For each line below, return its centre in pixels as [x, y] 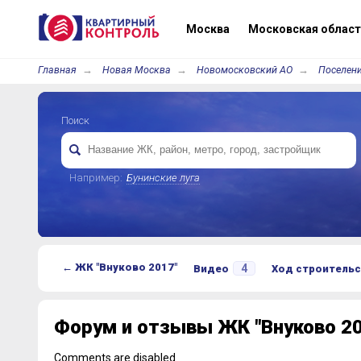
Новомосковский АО [244, 70]
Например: [95, 178]
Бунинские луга [163, 178]
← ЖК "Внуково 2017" [119, 267]
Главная [57, 70]
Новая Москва [136, 70]
